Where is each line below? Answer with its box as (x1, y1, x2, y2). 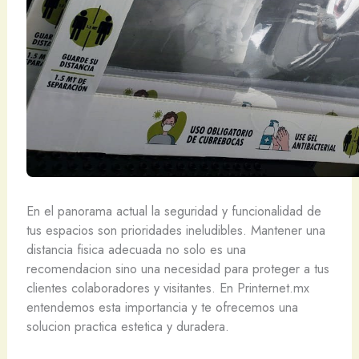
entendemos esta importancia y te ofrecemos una (26, 297, 298, 317)
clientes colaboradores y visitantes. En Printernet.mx (26, 278, 309, 297)
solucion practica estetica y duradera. (26, 317, 229, 336)
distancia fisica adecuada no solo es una (26, 240, 246, 259)
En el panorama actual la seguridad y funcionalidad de (26, 201, 321, 220)
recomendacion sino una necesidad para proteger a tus (26, 259, 329, 278)
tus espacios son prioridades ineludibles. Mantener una (26, 220, 325, 240)
